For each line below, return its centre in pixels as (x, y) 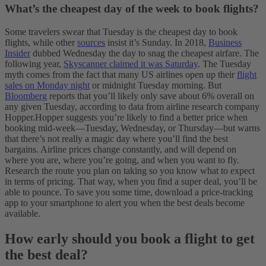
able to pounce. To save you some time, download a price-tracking (129, 192)
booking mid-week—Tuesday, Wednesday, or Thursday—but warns (132, 128)
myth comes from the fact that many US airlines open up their (121, 75)
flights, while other (41, 43)
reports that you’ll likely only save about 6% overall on (151, 96)
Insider (18, 53)
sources (91, 43)
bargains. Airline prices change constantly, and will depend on (121, 150)
